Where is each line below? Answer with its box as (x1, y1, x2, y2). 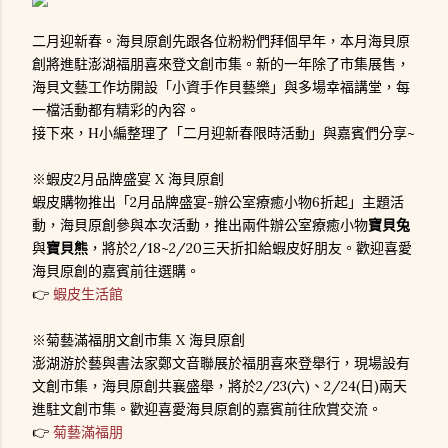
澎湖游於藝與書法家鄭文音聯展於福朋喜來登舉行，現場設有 (32, 354, 410, 372)
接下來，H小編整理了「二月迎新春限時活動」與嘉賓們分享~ (32, 124, 415, 142)
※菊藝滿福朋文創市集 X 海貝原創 (32, 331, 245, 349)
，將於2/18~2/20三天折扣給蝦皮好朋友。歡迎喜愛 (88, 239, 412, 257)
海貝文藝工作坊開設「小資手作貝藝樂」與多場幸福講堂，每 (32, 78, 410, 96)
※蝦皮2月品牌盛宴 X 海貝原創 (32, 170, 224, 188)
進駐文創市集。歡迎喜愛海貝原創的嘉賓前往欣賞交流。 (32, 400, 382, 418)
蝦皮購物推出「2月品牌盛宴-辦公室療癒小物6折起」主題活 (32, 193, 404, 211)
